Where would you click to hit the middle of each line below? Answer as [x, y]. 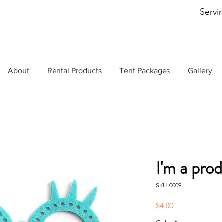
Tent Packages [145, 71]
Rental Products [74, 71]
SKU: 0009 [168, 185]
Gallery [200, 71]
